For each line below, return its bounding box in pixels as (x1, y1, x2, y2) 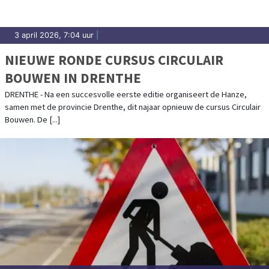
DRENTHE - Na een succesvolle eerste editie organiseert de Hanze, (5, 88, 247, 100)
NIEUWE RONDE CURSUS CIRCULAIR (5, 50, 223, 68)
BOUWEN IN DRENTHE (5, 68, 141, 86)
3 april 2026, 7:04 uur (14, 30, 94, 40)
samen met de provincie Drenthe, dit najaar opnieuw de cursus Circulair (5, 101, 261, 112)
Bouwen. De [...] (5, 113, 60, 125)
